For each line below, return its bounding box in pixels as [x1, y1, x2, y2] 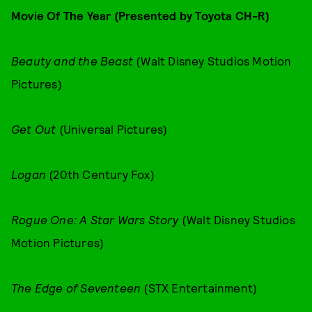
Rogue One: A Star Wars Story [11, 212, 182, 226]
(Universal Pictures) [58, 122, 168, 136]
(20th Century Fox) [46, 167, 155, 181]
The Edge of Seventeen [11, 281, 141, 295]
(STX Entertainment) [141, 281, 258, 295]
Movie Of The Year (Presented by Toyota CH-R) [11, 8, 276, 22]
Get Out [11, 122, 59, 136]
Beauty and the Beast [11, 54, 136, 68]
